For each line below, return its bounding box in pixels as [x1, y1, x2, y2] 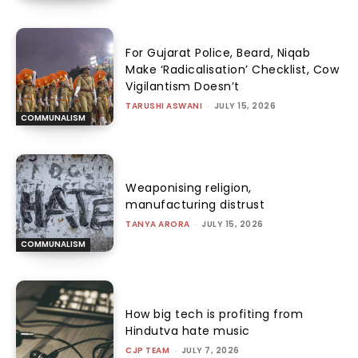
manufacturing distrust [125, 196, 265, 213]
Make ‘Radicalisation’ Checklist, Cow [125, 61, 340, 78]
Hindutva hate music [125, 323, 250, 340]
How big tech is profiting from [125, 306, 304, 323]
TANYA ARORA [125, 217, 190, 230]
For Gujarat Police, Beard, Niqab [125, 44, 311, 61]
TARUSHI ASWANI [125, 99, 203, 112]
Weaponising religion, [125, 179, 252, 196]
